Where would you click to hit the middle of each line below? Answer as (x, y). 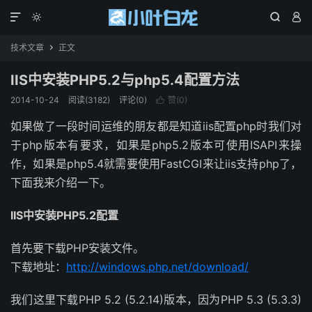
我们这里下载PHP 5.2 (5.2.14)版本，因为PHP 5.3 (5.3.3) (156, 299)
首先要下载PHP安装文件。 (77, 248)
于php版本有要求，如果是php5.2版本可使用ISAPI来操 (156, 145)
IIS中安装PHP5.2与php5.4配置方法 (125, 80)
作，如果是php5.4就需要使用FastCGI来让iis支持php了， (156, 164)
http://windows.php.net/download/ (157, 267)
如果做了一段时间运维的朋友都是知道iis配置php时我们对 (156, 126)
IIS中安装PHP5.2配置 (64, 215)
